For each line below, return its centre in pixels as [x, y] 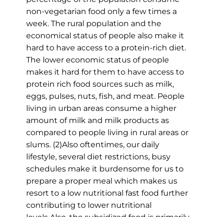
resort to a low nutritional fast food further [107, 193]
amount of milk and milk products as [97, 121]
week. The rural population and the [93, 24]
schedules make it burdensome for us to [105, 169]
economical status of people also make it [105, 36]
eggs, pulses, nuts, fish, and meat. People [105, 96]
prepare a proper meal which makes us [101, 181]
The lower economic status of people [97, 60]
